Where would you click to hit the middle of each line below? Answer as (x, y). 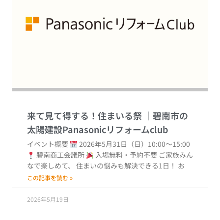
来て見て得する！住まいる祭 (85, 116)
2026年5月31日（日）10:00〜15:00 (134, 144)
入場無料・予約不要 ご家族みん (143, 155)
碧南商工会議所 (60, 155)
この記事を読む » (50, 178)
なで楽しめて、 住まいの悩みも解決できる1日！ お (106, 166)
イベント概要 (48, 144)
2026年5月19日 (48, 199)
